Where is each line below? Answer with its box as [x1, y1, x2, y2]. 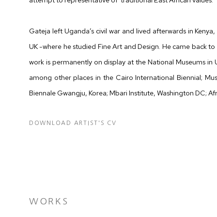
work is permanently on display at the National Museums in [29, 57, 213, 66]
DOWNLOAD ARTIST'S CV [29, 120, 117, 126]
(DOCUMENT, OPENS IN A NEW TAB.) [29, 136, 158, 141]
